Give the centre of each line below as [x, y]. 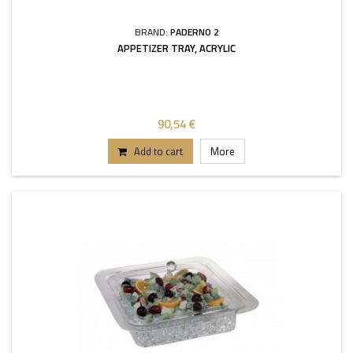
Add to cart [158, 151]
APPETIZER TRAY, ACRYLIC [176, 48]
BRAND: [152, 32]
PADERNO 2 [194, 32]
